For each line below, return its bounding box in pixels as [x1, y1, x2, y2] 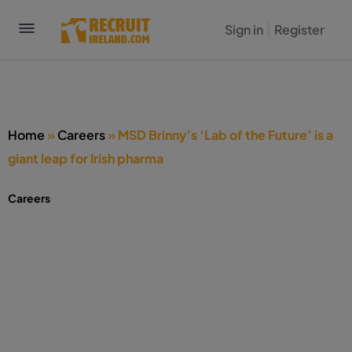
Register [273, 21, 324, 38]
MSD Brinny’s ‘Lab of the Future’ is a [118, 126, 333, 143]
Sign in [224, 21, 263, 38]
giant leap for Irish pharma [8, 150, 163, 167]
